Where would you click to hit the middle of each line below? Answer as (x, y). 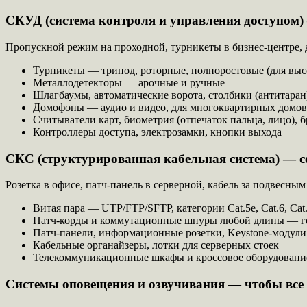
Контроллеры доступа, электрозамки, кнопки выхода (157, 132)
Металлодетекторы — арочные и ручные (129, 82)
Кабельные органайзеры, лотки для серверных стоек (156, 245)
